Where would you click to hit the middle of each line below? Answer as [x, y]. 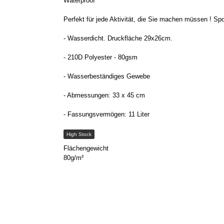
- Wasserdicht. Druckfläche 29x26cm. [118, 38]
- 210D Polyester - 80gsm [100, 57]
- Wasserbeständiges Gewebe [107, 76]
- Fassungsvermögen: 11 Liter [106, 114]
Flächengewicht [86, 148]
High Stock [79, 134]
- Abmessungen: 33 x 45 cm [104, 95]
